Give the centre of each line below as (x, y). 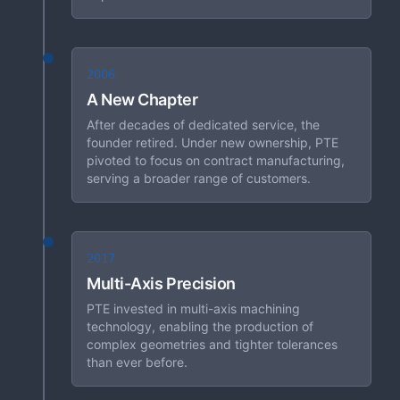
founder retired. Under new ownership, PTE (212, 142)
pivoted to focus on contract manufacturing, (216, 160)
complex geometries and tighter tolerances (212, 344)
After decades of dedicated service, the (203, 125)
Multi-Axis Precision (161, 283)
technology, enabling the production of (200, 326)
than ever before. (137, 362)
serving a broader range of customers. (199, 178)
